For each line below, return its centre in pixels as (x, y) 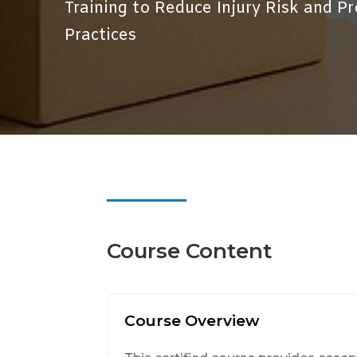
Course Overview (192, 321)
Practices (100, 36)
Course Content (190, 251)
